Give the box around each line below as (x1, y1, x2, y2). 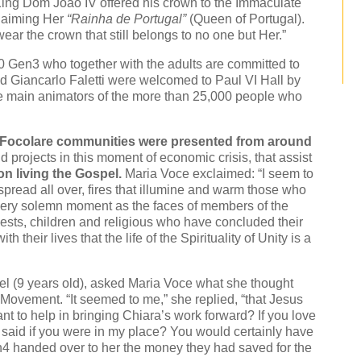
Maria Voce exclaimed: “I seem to (122, 167, 314, 181)
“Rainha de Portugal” (67, 12, 187, 27)
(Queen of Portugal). (186, 12, 305, 27)
